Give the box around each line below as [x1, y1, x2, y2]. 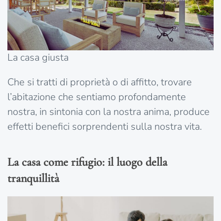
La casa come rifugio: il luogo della [7, 155, 167, 170]
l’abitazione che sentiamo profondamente [7, 90, 186, 104]
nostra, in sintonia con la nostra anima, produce [7, 105, 210, 119]
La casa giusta [7, 51, 69, 65]
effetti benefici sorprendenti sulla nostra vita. [7, 120, 202, 134]
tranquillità [7, 171, 59, 186]
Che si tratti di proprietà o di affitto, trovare [7, 75, 192, 89]
